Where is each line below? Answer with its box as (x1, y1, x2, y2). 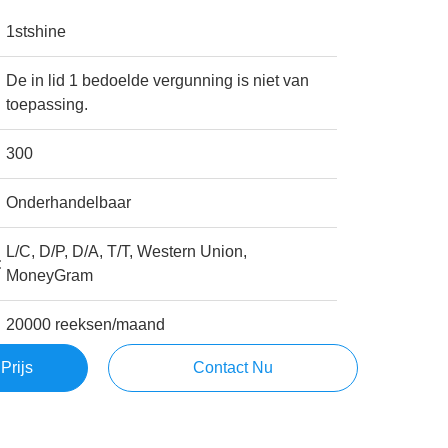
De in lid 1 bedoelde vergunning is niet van (6, 72, 310, 89)
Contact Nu (192, 359, 273, 376)
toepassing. (6, 96, 89, 113)
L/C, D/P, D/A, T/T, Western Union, (6, 243, 248, 260)
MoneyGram (6, 267, 94, 284)
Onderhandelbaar (6, 194, 132, 211)
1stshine (6, 23, 67, 40)
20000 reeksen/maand (6, 316, 166, 333)
